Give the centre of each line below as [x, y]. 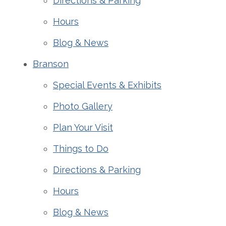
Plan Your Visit [83, 127]
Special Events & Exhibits [107, 85]
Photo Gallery [83, 106]
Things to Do [81, 149]
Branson [51, 64]
